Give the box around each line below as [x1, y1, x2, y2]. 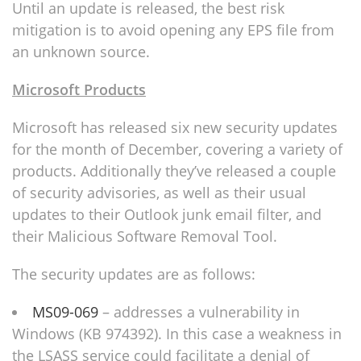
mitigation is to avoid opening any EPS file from [12, 20, 334, 39]
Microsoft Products [12, 80, 146, 99]
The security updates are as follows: [12, 264, 255, 284]
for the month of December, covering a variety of [12, 139, 342, 159]
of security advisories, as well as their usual [12, 183, 306, 202]
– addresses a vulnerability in [102, 302, 300, 322]
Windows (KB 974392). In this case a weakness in [12, 324, 342, 343]
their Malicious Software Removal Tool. [12, 226, 277, 246]
